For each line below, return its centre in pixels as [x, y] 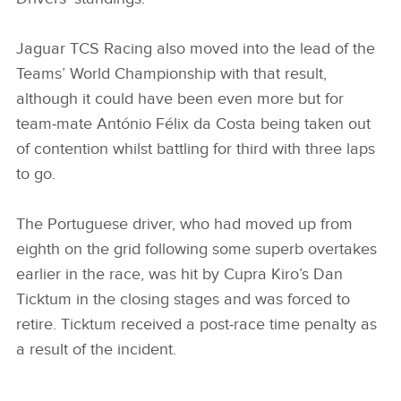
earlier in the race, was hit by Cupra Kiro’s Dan [179, 275]
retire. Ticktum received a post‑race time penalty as [196, 325]
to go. [38, 175]
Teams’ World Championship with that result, [171, 74]
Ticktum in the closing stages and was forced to [183, 300]
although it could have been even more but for [180, 99]
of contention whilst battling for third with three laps [196, 149]
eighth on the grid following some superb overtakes [196, 250]
